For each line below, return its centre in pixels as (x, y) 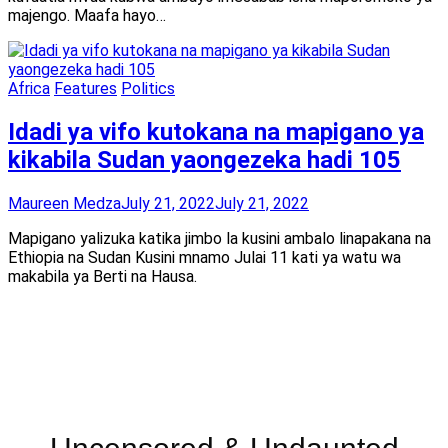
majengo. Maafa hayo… (87, 15)
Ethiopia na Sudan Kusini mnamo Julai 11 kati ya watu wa (204, 257)
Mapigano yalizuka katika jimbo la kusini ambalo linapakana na (219, 238)
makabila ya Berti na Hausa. (102, 276)
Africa (29, 88)
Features (85, 88)
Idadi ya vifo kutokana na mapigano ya (216, 131)
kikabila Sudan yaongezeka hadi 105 (204, 159)
